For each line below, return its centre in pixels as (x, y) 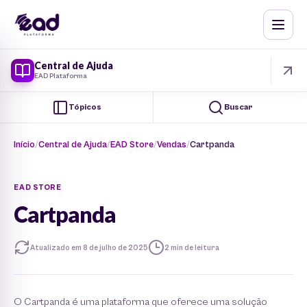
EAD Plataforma (61, 76)
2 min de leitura (192, 247)
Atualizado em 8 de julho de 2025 (89, 247)
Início (24, 145)
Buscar (238, 107)
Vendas (172, 145)
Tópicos (85, 107)
